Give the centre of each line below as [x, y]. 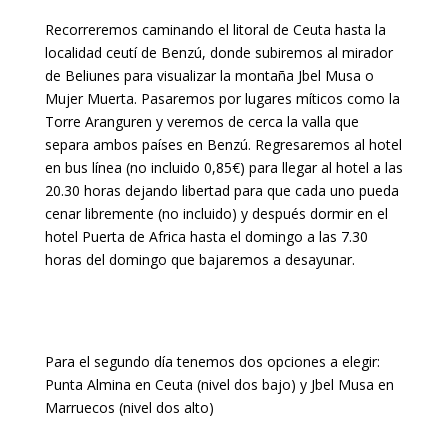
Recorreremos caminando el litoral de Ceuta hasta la [215, 29]
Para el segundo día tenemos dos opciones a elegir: [212, 361]
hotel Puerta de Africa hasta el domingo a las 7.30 [206, 236]
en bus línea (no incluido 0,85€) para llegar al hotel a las [223, 167]
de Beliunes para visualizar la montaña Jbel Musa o [209, 75]
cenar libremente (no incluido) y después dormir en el [216, 213]
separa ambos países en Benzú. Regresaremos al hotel [223, 144]
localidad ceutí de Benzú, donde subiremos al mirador [218, 52]
